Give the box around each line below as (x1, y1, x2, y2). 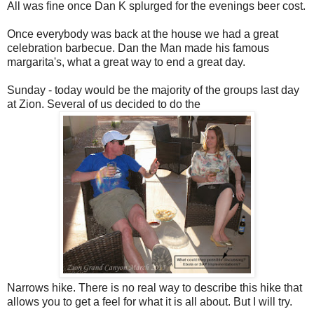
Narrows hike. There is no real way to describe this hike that (7, 282, 302, 294)
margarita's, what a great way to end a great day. (7, 56, 245, 69)
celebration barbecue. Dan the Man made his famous (7, 42, 269, 55)
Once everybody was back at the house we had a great (7, 28, 278, 41)
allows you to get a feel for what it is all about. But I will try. (7, 296, 292, 308)
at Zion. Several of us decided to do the (7, 98, 200, 111)
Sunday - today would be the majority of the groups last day (7, 84, 299, 97)
